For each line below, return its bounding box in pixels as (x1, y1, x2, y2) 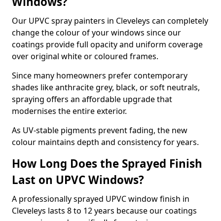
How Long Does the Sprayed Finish (12, 156, 202, 171)
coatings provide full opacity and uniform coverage (12, 39, 203, 50)
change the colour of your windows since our (12, 27, 181, 38)
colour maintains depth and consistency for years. (12, 137, 199, 147)
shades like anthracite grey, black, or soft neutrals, (12, 82, 200, 93)
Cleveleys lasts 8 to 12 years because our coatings (12, 205, 197, 216)
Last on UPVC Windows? (12, 172, 144, 187)
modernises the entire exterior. (12, 106, 127, 116)
